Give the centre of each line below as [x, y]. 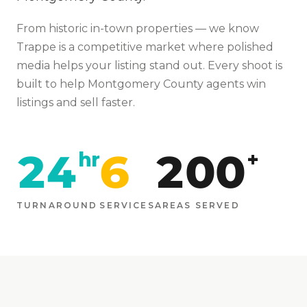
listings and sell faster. [76, 103]
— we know [226, 29]
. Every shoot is [243, 66]
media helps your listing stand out [110, 66]
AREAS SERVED [197, 206]
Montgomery [124, 84]
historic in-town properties [121, 29]
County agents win [213, 84]
